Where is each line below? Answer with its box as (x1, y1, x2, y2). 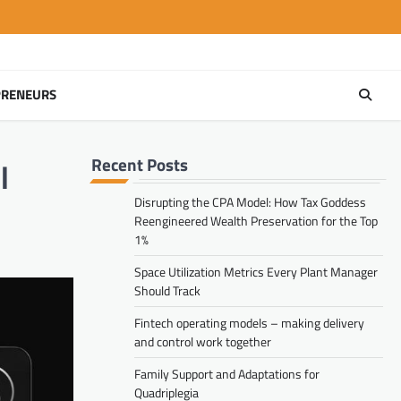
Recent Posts (91, 150, 188, 177)
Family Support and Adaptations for (134, 363, 320, 383)
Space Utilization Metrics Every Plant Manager (134, 261, 378, 281)
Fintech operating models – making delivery (134, 312, 364, 332)
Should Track (134, 280, 200, 300)
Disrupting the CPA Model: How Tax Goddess (134, 192, 366, 211)
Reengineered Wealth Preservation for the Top (134, 210, 378, 230)
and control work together (134, 331, 271, 351)
